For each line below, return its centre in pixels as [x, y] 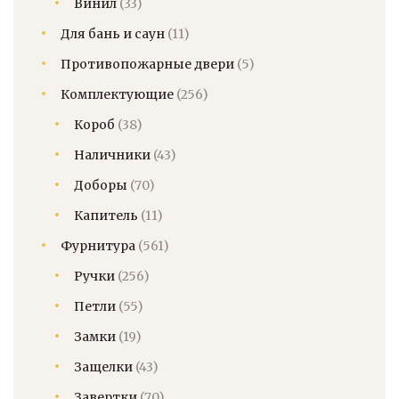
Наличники [112, 155]
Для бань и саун [113, 33]
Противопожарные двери [147, 64]
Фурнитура [98, 245]
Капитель [106, 215]
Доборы [101, 185]
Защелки [103, 366]
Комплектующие [117, 94]
